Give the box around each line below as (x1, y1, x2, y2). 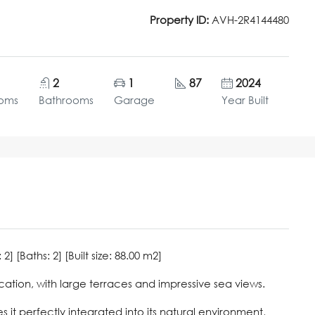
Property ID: (150, 13, 209, 26)
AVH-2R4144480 (209, 13, 289, 26)
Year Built (221, 93, 269, 106)
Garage (113, 93, 155, 106)
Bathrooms (39, 93, 94, 106)
